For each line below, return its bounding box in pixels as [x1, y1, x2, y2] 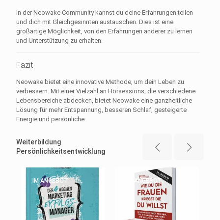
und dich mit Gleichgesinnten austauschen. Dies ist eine [16, 18, 173, 26]
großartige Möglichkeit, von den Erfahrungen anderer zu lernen [16, 27, 192, 35]
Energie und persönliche [16, 115, 84, 123]
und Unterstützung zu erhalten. [16, 36, 103, 44]
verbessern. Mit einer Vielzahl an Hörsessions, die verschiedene [16, 87, 195, 95]
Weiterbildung [16, 137, 61, 146]
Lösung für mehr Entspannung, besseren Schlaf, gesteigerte [16, 106, 187, 113]
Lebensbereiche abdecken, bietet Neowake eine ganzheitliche [16, 96, 192, 104]
